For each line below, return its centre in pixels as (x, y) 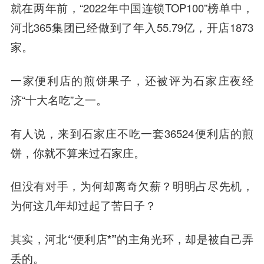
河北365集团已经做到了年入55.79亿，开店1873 (132, 27)
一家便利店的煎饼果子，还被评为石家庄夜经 (132, 80)
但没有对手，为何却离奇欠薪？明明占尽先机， (132, 186)
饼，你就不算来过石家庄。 (77, 152)
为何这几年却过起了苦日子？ (83, 205)
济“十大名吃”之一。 (59, 99)
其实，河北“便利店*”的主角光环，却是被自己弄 (132, 239)
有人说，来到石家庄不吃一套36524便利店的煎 (132, 133)
